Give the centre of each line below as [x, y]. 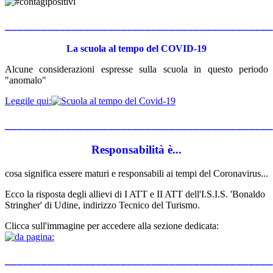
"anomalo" [26, 80]
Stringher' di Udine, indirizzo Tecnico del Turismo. [102, 205]
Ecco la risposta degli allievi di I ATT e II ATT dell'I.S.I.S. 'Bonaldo [135, 194]
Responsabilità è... [136, 149]
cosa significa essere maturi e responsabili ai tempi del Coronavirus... [136, 173]
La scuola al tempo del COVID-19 [136, 49]
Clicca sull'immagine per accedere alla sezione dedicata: [112, 225]
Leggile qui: [28, 101]
